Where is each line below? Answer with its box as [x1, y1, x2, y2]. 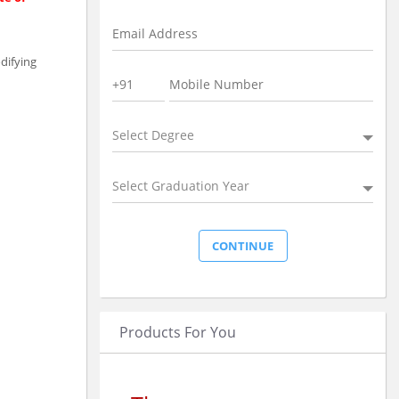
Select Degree [112, 126, 194, 143]
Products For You [119, 322, 236, 342]
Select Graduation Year [112, 176, 249, 194]
